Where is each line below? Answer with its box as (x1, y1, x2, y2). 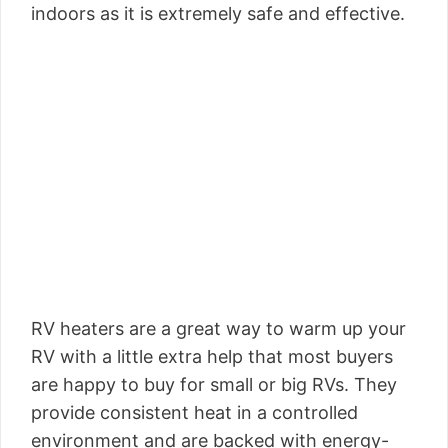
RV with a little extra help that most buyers (31, 346, 393, 367)
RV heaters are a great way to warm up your (31, 318, 406, 339)
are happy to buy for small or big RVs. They (31, 374, 397, 395)
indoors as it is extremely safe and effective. (31, 3, 405, 24)
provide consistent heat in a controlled (31, 402, 358, 423)
